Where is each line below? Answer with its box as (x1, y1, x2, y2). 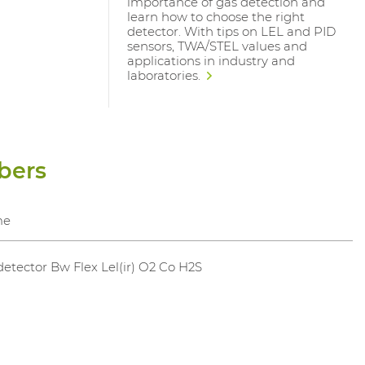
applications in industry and (126, 52, 295, 68)
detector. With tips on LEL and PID (126, 23, 336, 39)
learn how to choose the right (126, 8, 305, 24)
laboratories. (126, 67, 204, 83)
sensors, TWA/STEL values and (126, 37, 307, 54)
